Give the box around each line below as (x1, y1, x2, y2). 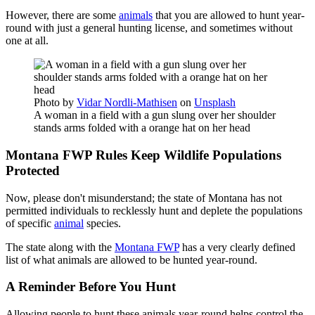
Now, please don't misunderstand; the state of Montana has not (6, 191, 282, 204)
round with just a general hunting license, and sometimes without (6, 22, 292, 34)
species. (84, 217, 121, 229)
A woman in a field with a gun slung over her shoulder (34, 109, 276, 122)
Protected (6, 163, 60, 179)
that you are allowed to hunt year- (153, 9, 304, 22)
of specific (6, 217, 54, 229)
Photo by (34, 96, 77, 109)
